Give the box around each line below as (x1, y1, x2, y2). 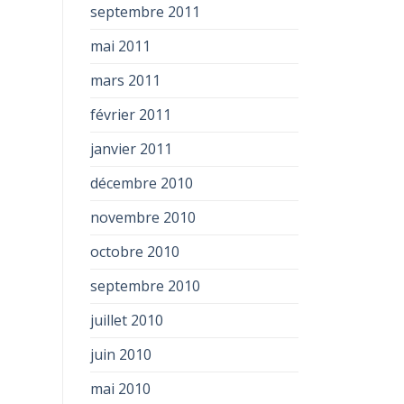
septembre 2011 (89, 2, 200, 22)
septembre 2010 (89, 276, 200, 296)
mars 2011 (89, 70, 161, 90)
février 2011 (89, 105, 171, 124)
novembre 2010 (89, 207, 196, 227)
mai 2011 (89, 36, 151, 56)
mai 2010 (89, 379, 151, 399)
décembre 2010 (89, 173, 193, 193)
